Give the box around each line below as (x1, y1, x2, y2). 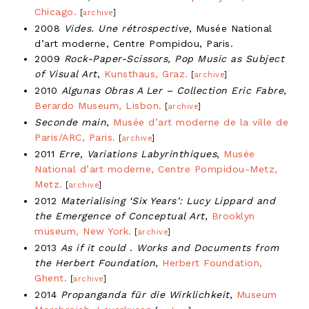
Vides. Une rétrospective (63, 22, 189, 34)
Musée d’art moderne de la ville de (113, 116, 288, 128)
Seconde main (34, 116, 106, 128)
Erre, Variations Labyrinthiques (58, 148, 217, 159)
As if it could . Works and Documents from (60, 241, 279, 253)
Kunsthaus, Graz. (103, 68, 188, 79)
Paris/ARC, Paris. (34, 131, 116, 143)
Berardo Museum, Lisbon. (34, 99, 162, 111)
